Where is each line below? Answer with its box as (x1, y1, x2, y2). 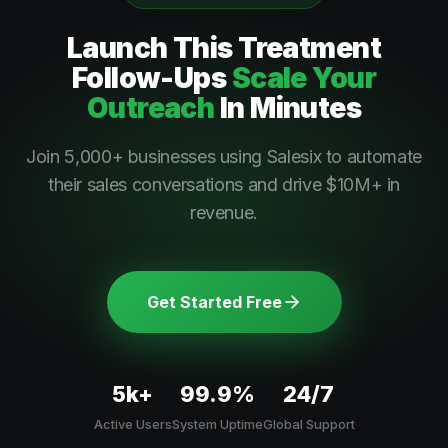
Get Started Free (146, 292, 282, 312)
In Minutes (214, 91, 362, 125)
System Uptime (171, 416, 263, 432)
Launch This (66, 31, 239, 65)
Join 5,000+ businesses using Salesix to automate (26, 146, 422, 167)
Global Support (262, 416, 355, 432)
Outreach (86, 91, 215, 125)
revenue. (189, 202, 259, 223)
